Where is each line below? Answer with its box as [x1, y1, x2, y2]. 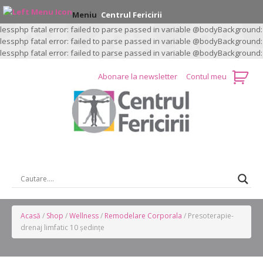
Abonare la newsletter [98, 71, 179, 82]
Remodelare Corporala [104, 210, 182, 221]
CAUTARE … [110, 154, 153, 164]
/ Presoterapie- [182, 210, 234, 221]
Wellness [69, 210, 99, 221]
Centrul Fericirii [101, 9, 162, 20]
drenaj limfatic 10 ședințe [21, 222, 104, 232]
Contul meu [186, 71, 227, 82]
